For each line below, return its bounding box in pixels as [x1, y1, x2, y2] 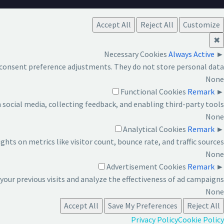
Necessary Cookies [104, 49, 167, 59]
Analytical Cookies [123, 124, 186, 134]
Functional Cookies [120, 86, 186, 97]
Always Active [168, 49, 214, 59]
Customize [183, 19, 220, 30]
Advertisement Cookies [106, 161, 186, 172]
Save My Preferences [108, 200, 177, 211]
